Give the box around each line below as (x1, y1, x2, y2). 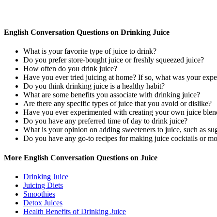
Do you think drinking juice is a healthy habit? (23, 82, 165, 91)
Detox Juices (23, 198, 62, 207)
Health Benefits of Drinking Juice (23, 207, 126, 216)
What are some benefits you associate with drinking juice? (23, 91, 200, 99)
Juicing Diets (23, 181, 63, 189)
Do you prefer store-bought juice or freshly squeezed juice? (23, 56, 204, 64)
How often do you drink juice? (23, 64, 117, 73)
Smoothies (23, 189, 55, 198)
